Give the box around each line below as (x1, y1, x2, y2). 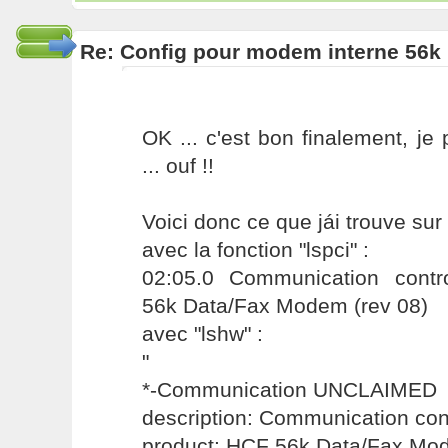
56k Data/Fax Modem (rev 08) (141, 294, 428, 317)
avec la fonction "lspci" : (141, 238, 369, 261)
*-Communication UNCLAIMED (141, 378, 437, 401)
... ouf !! (141, 154, 214, 177)
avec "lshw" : (141, 322, 263, 345)
